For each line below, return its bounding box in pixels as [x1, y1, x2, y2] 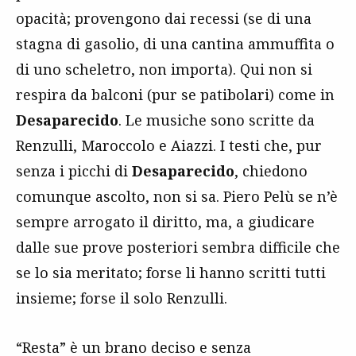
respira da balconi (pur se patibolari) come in [16, 84, 335, 104]
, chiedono [234, 161, 308, 180]
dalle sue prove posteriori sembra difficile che [16, 237, 340, 257]
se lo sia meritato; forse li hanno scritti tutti [16, 262, 326, 282]
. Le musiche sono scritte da [118, 110, 315, 130]
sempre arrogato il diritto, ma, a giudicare [16, 211, 315, 231]
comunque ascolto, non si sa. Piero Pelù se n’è [16, 186, 338, 206]
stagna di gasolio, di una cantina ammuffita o [16, 33, 335, 53]
